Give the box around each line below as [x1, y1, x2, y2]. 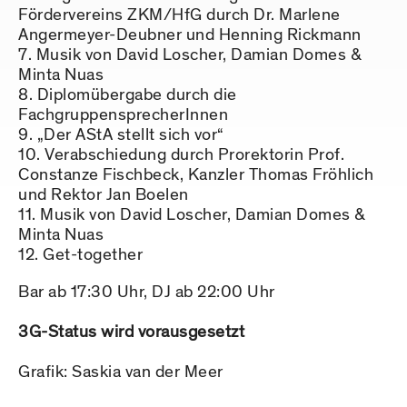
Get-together [43, 243, 143, 267]
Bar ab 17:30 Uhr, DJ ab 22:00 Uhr [18, 281, 275, 304]
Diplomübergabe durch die [36, 84, 237, 107]
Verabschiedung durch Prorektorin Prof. [45, 144, 344, 167]
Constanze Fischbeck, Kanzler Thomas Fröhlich [18, 164, 373, 187]
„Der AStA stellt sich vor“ [36, 124, 224, 147]
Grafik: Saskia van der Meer [18, 361, 223, 384]
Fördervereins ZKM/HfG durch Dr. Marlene [18, 4, 341, 27]
